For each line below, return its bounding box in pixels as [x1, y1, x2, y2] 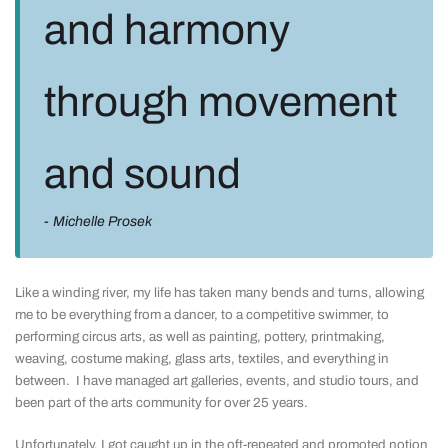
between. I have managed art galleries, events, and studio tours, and [15, 373, 419, 388]
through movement [44, 79, 398, 125]
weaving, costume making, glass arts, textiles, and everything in [15, 351, 389, 366]
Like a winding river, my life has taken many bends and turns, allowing [15, 285, 424, 300]
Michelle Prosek [53, 214, 153, 229]
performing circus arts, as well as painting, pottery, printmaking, [15, 329, 385, 344]
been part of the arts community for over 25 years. [15, 395, 314, 410]
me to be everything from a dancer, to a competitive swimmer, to [15, 307, 389, 322]
